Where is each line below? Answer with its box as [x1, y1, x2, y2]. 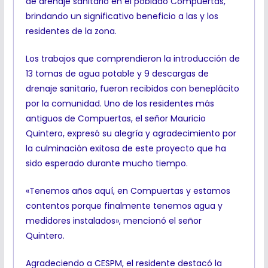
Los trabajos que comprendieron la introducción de [25, 53, 240, 65]
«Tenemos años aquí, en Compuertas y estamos [25, 185, 230, 197]
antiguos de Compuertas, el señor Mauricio [25, 112, 206, 125]
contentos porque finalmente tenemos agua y [25, 200, 223, 212]
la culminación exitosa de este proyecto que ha [25, 142, 226, 155]
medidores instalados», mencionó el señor [25, 215, 202, 227]
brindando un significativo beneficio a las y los [25, 10, 218, 23]
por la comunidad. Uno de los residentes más [25, 98, 214, 110]
